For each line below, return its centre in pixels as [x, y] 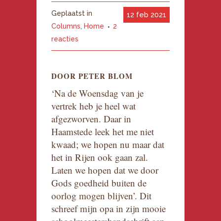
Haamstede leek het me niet [103, 132]
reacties [65, 39]
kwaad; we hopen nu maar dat [108, 145]
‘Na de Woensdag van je [97, 93]
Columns [66, 26]
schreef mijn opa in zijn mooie [109, 209]
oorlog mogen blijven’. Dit [101, 196]
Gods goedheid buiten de [99, 183]
